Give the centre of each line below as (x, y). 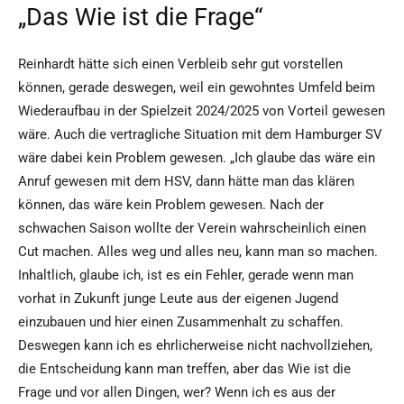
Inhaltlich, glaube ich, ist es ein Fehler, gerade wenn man (186, 275)
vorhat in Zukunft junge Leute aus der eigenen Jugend (178, 299)
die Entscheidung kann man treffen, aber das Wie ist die (184, 369)
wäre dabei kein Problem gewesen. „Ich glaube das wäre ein (197, 158)
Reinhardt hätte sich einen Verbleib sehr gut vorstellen (180, 64)
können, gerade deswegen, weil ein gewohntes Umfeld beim (197, 88)
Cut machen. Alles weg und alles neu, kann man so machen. (198, 252)
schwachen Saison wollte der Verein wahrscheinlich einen (192, 229)
